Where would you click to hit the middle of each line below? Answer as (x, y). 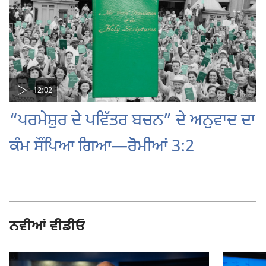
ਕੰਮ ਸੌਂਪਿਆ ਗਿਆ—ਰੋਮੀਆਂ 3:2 (102, 148)
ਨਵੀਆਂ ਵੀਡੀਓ (47, 227)
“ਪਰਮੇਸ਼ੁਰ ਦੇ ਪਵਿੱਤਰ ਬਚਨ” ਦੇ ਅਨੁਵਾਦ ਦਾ (132, 121)
